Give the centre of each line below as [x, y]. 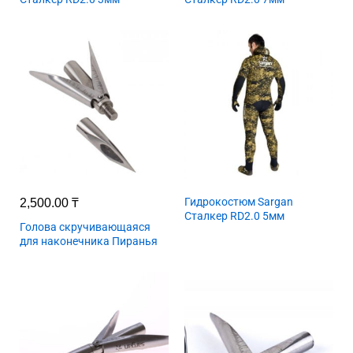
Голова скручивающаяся [85, 227]
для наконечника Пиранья [89, 241]
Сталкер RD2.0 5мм [234, 216]
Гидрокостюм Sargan [239, 202]
